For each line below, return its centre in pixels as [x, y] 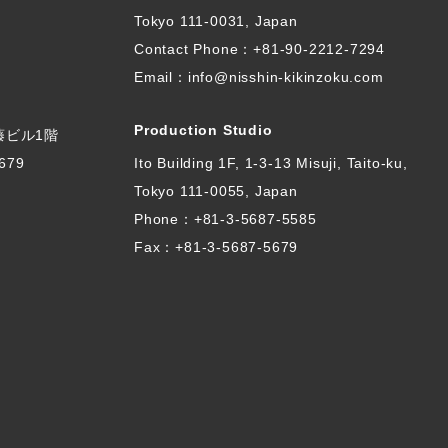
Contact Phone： [194, 49]
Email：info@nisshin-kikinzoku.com [259, 77]
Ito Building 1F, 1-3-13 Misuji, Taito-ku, [271, 163]
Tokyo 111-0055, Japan [216, 191]
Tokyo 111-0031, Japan [216, 21]
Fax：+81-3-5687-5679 [216, 247]
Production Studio [203, 130]
